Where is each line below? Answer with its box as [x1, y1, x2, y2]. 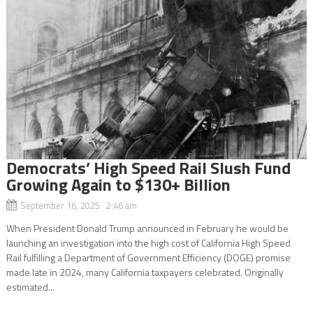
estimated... [6, 279, 54, 294]
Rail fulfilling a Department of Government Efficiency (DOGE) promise [6, 249, 291, 265]
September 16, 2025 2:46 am [20, 198, 137, 212]
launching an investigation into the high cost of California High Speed [6, 235, 291, 250]
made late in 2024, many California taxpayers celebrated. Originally [6, 264, 284, 279]
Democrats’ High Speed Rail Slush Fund [6, 154, 291, 180]
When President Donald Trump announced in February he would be [6, 220, 289, 235]
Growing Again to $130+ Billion [6, 171, 231, 197]
